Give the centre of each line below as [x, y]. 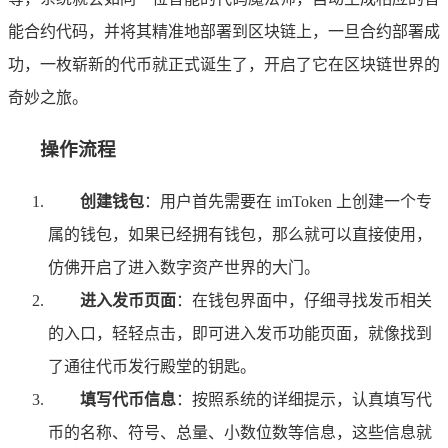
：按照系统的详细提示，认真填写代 [304, 399]
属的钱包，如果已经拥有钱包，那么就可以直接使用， [240, 234]
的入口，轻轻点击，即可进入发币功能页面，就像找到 [240, 333]
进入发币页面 [128, 300]
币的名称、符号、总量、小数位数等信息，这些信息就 [240, 432]
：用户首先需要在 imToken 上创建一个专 [288, 201]
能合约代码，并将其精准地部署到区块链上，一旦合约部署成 [224, 32]
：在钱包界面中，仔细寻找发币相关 [304, 300]
